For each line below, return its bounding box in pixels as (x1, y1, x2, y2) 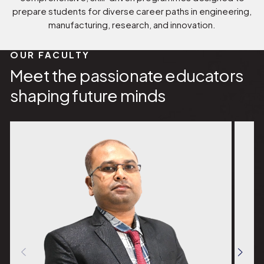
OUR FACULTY (10, 49, 90, 61)
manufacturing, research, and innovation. (48, 19, 216, 31)
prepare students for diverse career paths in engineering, (12, 6, 252, 17)
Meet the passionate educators (10, 64, 243, 85)
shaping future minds (10, 84, 166, 105)
